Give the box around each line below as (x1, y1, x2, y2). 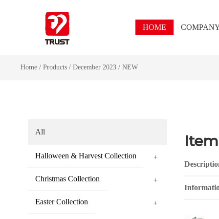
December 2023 (72, 64, 118, 71)
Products (43, 64, 67, 71)
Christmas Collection (35, 175, 100, 183)
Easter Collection (35, 197, 88, 206)
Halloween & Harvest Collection (35, 152, 136, 160)
